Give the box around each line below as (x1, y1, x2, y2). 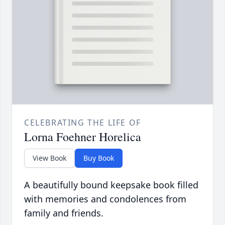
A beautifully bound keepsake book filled (24, 179, 198, 191)
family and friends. (24, 207, 103, 219)
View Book (33, 153, 66, 163)
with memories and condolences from (24, 193, 186, 205)
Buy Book (83, 153, 114, 163)
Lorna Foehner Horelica (24, 129, 141, 145)
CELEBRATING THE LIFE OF (24, 117, 141, 129)
